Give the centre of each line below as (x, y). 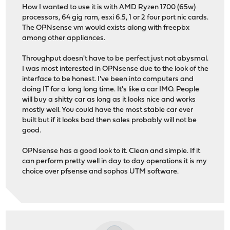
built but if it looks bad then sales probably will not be (110, 120)
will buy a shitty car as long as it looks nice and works (109, 100)
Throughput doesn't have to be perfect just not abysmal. (116, 59)
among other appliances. (64, 38)
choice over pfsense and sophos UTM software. (101, 171)
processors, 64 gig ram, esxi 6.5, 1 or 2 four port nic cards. (116, 17)
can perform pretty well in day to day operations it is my (115, 161)
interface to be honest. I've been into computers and (108, 79)
